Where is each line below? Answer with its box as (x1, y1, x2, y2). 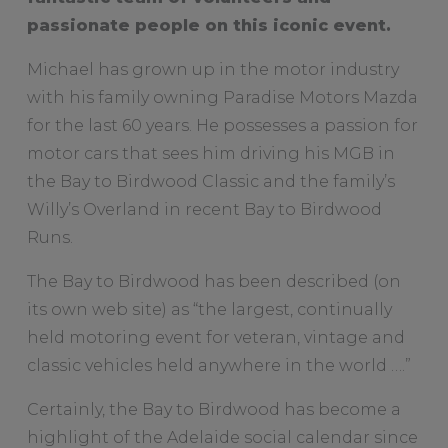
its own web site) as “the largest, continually (26, 299, 392, 319)
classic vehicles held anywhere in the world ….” (26, 355, 411, 375)
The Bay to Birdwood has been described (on (26, 271, 401, 291)
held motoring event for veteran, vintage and (26, 327, 405, 347)
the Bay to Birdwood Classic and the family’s (26, 171, 395, 191)
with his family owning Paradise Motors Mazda (26, 87, 418, 107)
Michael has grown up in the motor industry (26, 59, 399, 79)
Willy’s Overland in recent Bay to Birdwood (26, 199, 382, 219)
